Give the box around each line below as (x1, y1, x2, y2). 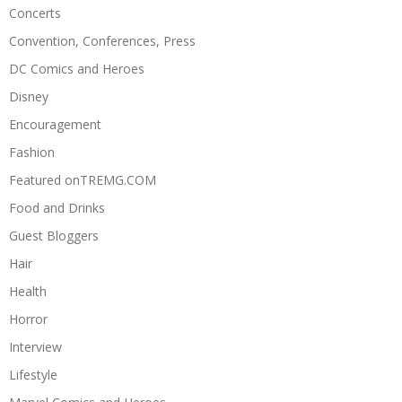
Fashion (9, 144, 55, 162)
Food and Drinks (9, 199, 105, 217)
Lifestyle (9, 366, 57, 384)
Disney (9, 88, 48, 106)
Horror (9, 310, 48, 328)
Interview (9, 338, 62, 356)
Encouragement (9, 116, 101, 134)
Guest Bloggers (9, 227, 99, 245)
